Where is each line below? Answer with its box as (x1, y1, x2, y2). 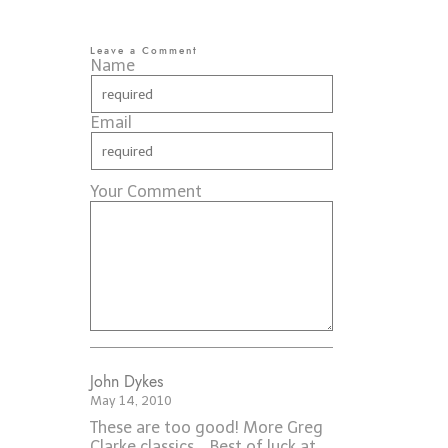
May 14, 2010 (90, 393, 173, 409)
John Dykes (90, 370, 164, 394)
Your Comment (90, 182, 203, 202)
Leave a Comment (90, 44, 199, 59)
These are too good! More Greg (90, 418, 324, 438)
